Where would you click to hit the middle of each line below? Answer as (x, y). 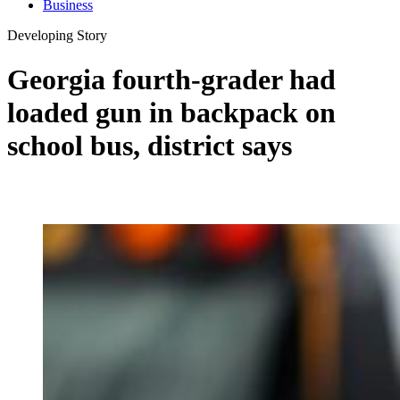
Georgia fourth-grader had (171, 79)
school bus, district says (150, 145)
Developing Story (57, 36)
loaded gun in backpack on (171, 112)
